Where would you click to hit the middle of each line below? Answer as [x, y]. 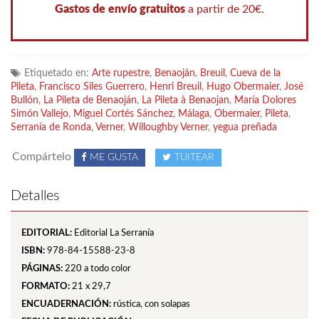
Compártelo [42, 157]
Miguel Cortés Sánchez [123, 114]
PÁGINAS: [42, 269]
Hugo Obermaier [243, 87]
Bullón [25, 101]
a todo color [106, 269]
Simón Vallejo [40, 114]
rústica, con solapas [152, 305]
